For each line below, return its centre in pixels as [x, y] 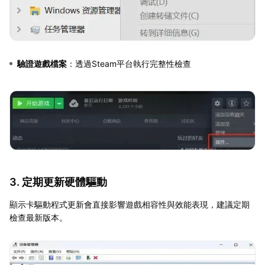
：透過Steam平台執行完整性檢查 [129, 63]
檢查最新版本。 [38, 218]
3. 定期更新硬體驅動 [58, 182]
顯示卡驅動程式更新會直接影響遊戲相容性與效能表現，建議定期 [130, 205]
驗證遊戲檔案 [42, 63]
